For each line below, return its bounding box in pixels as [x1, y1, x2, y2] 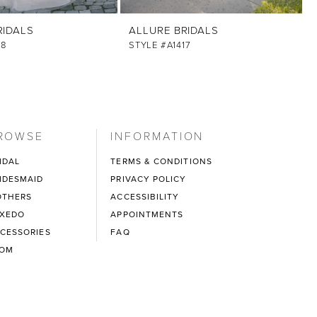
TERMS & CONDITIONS [110, 155, 212, 168]
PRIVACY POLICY [110, 173, 187, 186]
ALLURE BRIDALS [129, 23, 219, 39]
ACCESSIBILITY [110, 190, 180, 204]
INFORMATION [110, 128, 204, 144]
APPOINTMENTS [110, 208, 184, 221]
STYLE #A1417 [129, 38, 191, 52]
